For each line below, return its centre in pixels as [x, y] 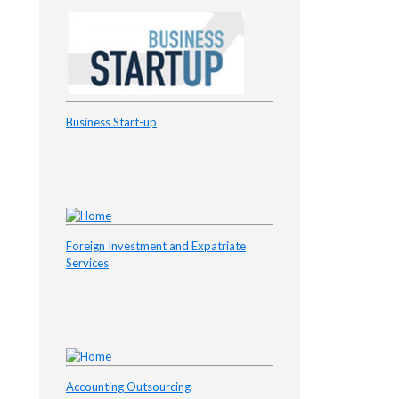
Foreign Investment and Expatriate [155, 246]
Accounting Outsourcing [128, 387]
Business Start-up [111, 122]
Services [87, 263]
